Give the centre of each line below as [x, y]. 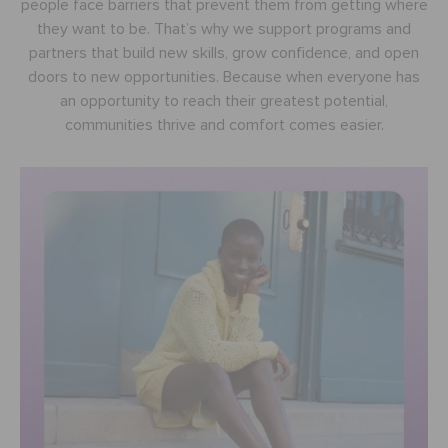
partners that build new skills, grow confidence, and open [224, 52]
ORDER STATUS [74, 428]
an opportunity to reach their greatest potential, [224, 100]
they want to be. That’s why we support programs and [224, 28]
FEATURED [61, 168]
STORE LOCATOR [111, 364]
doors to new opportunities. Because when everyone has [224, 76]
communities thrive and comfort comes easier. [224, 124]
